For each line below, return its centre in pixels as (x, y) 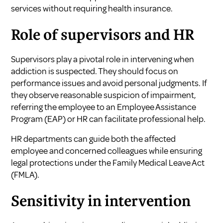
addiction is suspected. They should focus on (95, 71)
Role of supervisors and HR (103, 36)
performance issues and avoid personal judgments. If (109, 83)
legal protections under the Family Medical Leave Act (108, 163)
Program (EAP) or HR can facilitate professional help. (109, 119)
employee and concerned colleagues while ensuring (107, 151)
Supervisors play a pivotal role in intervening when (103, 59)
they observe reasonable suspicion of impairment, (104, 95)
